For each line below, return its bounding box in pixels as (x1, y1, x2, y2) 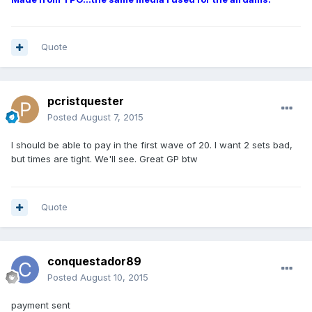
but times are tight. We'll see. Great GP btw (11, 153, 198, 165)
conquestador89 (47, 254, 141, 269)
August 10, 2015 (80, 272, 148, 283)
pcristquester (47, 94, 124, 109)
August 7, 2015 (80, 111, 143, 123)
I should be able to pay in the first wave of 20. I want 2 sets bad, (11, 139, 292, 151)
